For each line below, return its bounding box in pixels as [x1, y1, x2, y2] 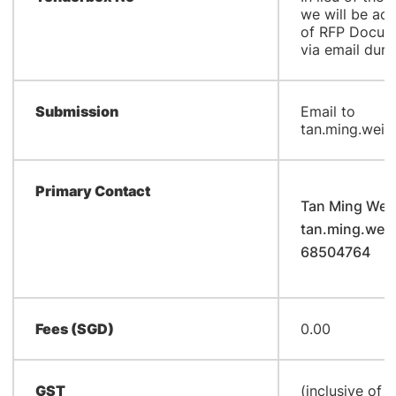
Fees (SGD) [34, 320, 114, 338]
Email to [300, 103, 355, 120]
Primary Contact [34, 182, 150, 200]
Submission [34, 103, 118, 120]
